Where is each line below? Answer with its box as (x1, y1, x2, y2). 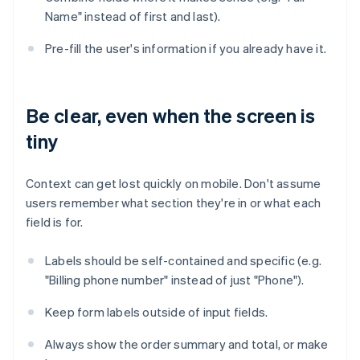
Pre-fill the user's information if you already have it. (45, 40, 326, 57)
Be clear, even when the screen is (26, 103, 316, 129)
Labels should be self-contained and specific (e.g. (45, 252, 322, 269)
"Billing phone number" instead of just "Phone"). (45, 272, 305, 288)
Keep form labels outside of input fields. (45, 304, 268, 321)
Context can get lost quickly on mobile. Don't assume (26, 175, 321, 192)
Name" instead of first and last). (45, 8, 221, 25)
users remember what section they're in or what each (26, 194, 321, 211)
